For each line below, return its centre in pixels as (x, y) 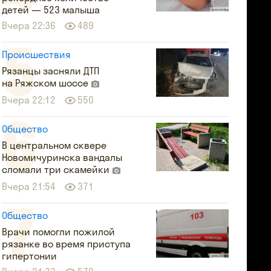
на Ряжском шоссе (47, 83)
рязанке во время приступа (67, 244)
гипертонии (30, 256)
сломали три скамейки (57, 169)
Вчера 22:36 (29, 25)
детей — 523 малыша (51, 10)
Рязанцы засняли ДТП (51, 71)
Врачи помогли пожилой (59, 232)
